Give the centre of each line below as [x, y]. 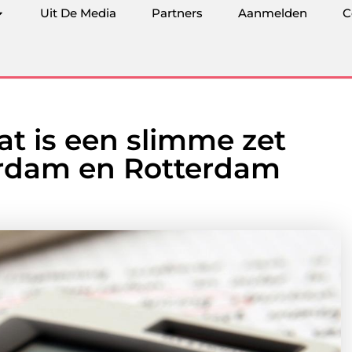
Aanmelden [273, 13]
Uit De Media [78, 13]
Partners [177, 13]
